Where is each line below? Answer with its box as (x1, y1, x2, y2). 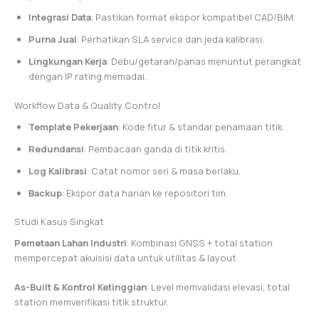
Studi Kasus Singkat (14, 214, 104, 228)
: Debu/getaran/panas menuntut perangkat (107, 55, 301, 68)
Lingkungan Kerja (28, 55, 107, 68)
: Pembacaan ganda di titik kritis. (84, 142, 227, 155)
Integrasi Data (28, 11, 91, 24)
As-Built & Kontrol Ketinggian (14, 281, 147, 294)
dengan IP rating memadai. (28, 70, 147, 83)
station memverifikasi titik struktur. (14, 296, 169, 309)
